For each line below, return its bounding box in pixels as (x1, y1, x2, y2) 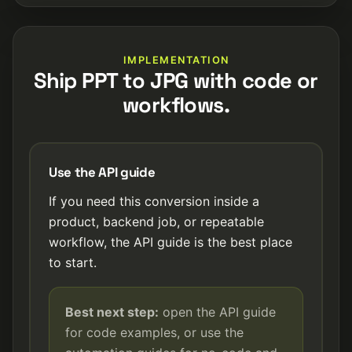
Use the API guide (49, 163, 156, 181)
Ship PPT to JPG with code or (34, 67, 318, 94)
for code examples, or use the (65, 324, 244, 340)
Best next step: (65, 304, 159, 320)
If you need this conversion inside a (49, 193, 259, 209)
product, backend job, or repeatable (49, 214, 264, 229)
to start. (49, 255, 97, 270)
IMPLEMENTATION (123, 54, 229, 66)
